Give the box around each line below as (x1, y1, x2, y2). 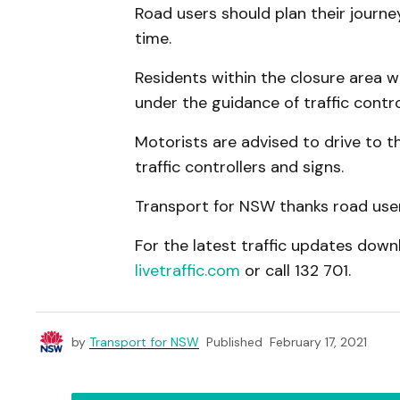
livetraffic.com (135, 260, 240, 281)
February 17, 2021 (270, 334, 367, 350)
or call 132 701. (240, 260, 351, 281)
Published (206, 334, 262, 350)
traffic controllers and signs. (135, 156, 344, 178)
